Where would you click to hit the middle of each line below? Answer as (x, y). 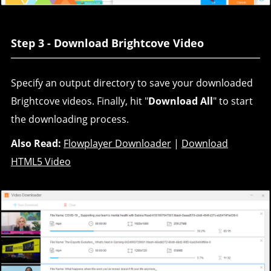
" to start (233, 101)
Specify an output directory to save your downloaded (132, 83)
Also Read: (36, 143)
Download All (180, 101)
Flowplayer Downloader (117, 143)
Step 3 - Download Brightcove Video (107, 43)
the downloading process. (70, 119)
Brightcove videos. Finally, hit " (79, 101)
